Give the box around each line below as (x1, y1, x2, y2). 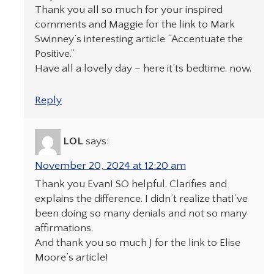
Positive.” (34, 47, 75, 60)
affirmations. (34, 222, 93, 235)
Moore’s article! (34, 251, 108, 264)
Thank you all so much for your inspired (34, 3, 223, 16)
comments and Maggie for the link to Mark (34, 18, 235, 31)
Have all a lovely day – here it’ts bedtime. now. (34, 62, 251, 75)
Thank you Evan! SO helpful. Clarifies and (34, 178, 227, 191)
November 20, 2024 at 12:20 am (34, 160, 186, 172)
